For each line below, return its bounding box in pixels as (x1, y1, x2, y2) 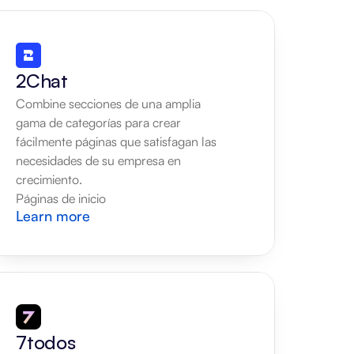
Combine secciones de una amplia (16, 96, 201, 111)
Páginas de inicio (16, 190, 106, 206)
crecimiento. (16, 171, 82, 187)
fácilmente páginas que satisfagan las (16, 134, 217, 149)
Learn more (16, 207, 90, 224)
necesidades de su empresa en (16, 153, 181, 168)
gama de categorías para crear (16, 115, 181, 130)
